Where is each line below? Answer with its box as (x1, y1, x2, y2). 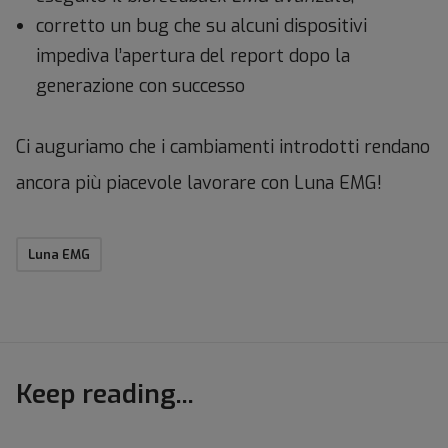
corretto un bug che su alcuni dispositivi (36, 13, 367, 38)
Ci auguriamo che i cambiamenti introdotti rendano (16, 134, 430, 159)
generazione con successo (36, 73, 245, 98)
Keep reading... (16, 376, 194, 412)
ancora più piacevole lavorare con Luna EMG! (16, 170, 382, 195)
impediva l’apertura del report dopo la (36, 43, 350, 68)
